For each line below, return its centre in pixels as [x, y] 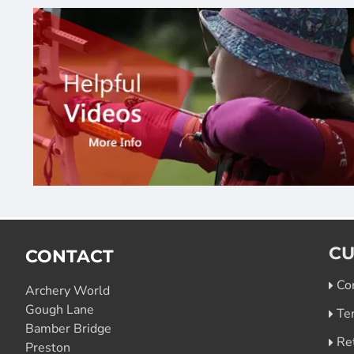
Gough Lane [60, 310]
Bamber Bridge [68, 329]
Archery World [68, 291]
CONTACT [70, 256]
